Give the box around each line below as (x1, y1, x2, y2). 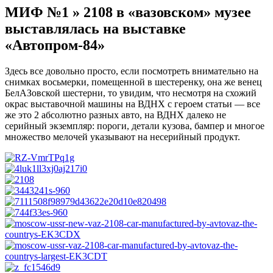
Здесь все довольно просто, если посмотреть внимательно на (5, 66, 258, 77)
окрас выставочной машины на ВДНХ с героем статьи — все (5, 99, 260, 110)
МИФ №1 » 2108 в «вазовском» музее (5, 4, 251, 21)
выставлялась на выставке (5, 21, 186, 37)
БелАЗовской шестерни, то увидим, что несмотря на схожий (5, 88, 257, 99)
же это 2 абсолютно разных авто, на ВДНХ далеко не (5, 110, 226, 121)
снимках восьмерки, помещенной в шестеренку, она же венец (5, 77, 262, 88)
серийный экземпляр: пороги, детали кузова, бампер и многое (5, 121, 264, 132)
